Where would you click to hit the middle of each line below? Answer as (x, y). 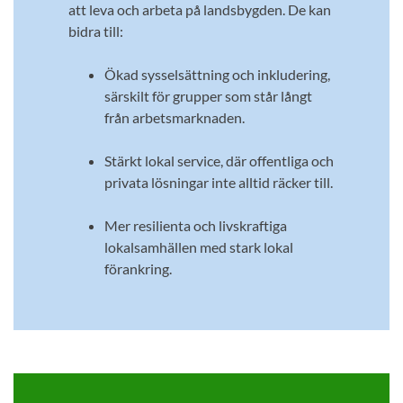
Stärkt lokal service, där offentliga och (219, 161)
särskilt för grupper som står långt (208, 96)
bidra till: (95, 31)
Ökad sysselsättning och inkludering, (217, 75)
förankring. (138, 269)
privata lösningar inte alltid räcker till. (218, 183)
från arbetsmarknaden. (174, 118)
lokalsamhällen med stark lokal (198, 247)
